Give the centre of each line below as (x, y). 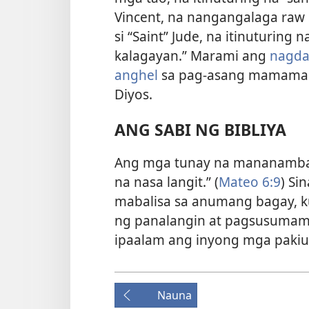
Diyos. (133, 94)
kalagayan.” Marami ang (192, 55)
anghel (136, 74)
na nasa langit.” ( (167, 182)
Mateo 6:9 (250, 182)
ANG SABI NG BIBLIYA (200, 130)
